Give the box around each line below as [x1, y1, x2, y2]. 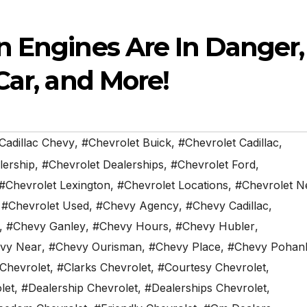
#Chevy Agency [96, 199, 179, 213]
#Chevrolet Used [1, 199, 89, 213]
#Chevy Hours [93, 219, 169, 234]
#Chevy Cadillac [186, 199, 269, 213]
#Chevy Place [149, 240, 221, 254]
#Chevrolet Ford [171, 158, 256, 172]
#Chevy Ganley [6, 219, 86, 234]
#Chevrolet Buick [82, 136, 171, 150]
